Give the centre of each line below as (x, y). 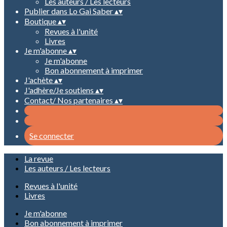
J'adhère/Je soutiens (60, 90)
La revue (39, 158)
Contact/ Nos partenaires (69, 100)
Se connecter (52, 136)
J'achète (39, 80)
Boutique (41, 21)
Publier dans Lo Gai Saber (69, 11)
